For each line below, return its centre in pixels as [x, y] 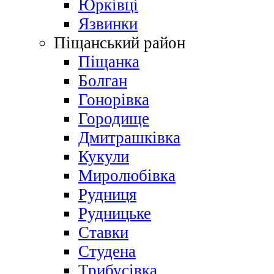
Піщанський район [120, 43]
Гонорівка [114, 100]
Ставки [103, 233]
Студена [107, 252]
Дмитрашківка [129, 138]
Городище [114, 119]
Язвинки [108, 24]
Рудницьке [115, 214]
